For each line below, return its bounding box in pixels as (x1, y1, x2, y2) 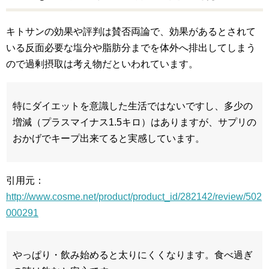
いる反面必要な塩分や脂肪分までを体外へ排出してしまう (6, 43, 256, 53)
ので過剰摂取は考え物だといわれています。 (6, 59, 198, 70)
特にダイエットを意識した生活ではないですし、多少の (13, 101, 253, 112)
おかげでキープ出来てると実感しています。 (13, 133, 205, 144)
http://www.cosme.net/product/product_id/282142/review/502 (6, 192, 262, 202)
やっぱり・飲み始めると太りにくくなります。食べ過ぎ (13, 250, 253, 261)
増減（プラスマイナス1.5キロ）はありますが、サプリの (13, 117, 256, 128)
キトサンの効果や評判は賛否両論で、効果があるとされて (6, 26, 256, 37)
